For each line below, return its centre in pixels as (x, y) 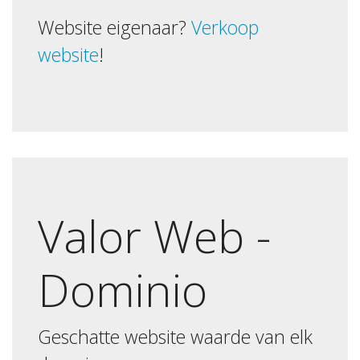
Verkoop (225, 28)
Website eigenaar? (115, 28)
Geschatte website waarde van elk (175, 337)
